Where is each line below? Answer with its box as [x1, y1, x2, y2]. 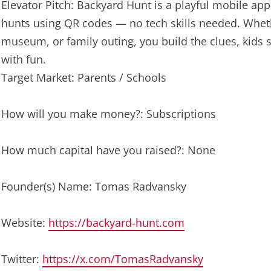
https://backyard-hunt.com [48, 215, 184, 230]
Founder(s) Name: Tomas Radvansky [1, 179, 186, 194]
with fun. [1, 52, 46, 67]
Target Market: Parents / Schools [1, 70, 166, 85]
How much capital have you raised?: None [1, 143, 215, 157]
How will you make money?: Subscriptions [1, 106, 216, 121]
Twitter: [1, 252, 42, 266]
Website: [1, 215, 48, 230]
